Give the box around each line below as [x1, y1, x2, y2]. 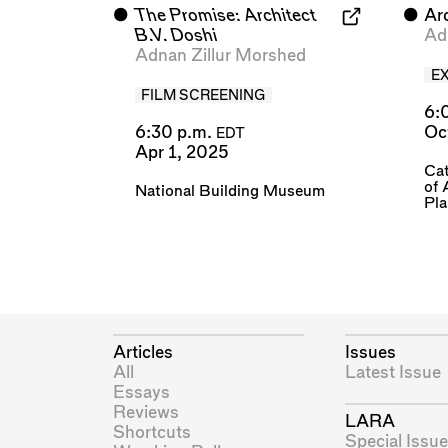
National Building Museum [134, 183, 325, 199]
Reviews [112, 403, 179, 421]
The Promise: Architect [134, 7, 316, 25]
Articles [112, 343, 173, 361]
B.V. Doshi [134, 27, 217, 45]
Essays [112, 383, 170, 401]
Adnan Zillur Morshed [134, 47, 306, 65]
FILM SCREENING [141, 88, 266, 103]
